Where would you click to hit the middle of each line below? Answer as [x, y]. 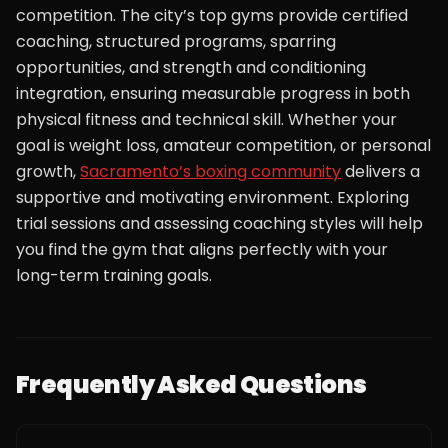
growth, [48, 171]
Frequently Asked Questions [191, 384]
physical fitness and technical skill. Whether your [206, 119]
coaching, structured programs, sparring [176, 41]
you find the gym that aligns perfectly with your [202, 249]
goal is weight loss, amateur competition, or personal [223, 145]
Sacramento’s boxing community [210, 171]
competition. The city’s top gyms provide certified [212, 15]
